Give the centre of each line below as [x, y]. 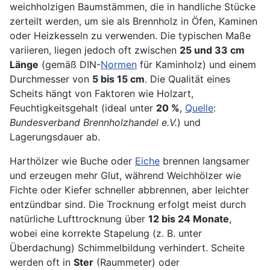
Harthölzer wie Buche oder [72, 161]
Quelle [199, 108]
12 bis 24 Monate [189, 219]
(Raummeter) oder [137, 262]
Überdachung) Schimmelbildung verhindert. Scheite [127, 248]
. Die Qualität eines [187, 79]
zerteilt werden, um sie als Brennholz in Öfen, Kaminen [133, 21]
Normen [119, 65]
